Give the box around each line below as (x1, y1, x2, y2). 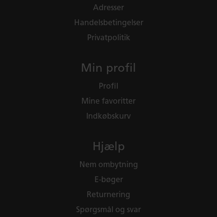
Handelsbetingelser (74, 18, 143, 28)
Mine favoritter (81, 96, 136, 106)
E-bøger (94, 175, 123, 185)
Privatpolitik (87, 33, 130, 43)
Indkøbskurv (86, 111, 131, 121)
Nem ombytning (79, 160, 138, 170)
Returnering (87, 190, 130, 200)
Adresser (93, 3, 124, 13)
